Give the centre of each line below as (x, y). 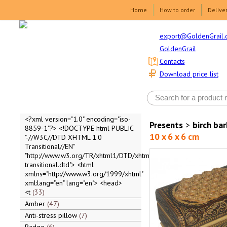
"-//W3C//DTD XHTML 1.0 (63, 137)
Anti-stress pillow (52, 215)
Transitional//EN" (49, 146)
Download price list (189, 74)
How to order (177, 10)
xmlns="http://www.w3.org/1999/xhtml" (84, 174)
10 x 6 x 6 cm (174, 137)
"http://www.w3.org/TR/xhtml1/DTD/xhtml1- (91, 156)
